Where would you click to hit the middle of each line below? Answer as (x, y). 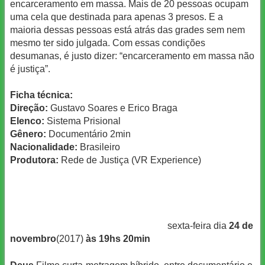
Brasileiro (99, 147)
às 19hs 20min (118, 239)
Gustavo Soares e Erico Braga (113, 108)
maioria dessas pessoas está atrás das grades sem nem (127, 30)
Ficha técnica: (41, 95)
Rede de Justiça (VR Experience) (130, 160)
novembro (33, 239)
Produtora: (34, 160)
